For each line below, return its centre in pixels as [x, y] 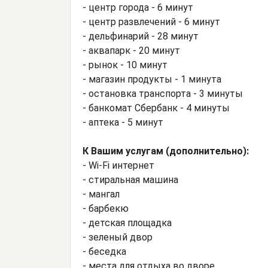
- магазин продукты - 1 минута [152, 80]
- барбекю [106, 209]
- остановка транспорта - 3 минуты [163, 94]
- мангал [101, 194]
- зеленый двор [118, 237]
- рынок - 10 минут [125, 65]
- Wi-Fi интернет [118, 166]
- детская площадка [127, 223]
